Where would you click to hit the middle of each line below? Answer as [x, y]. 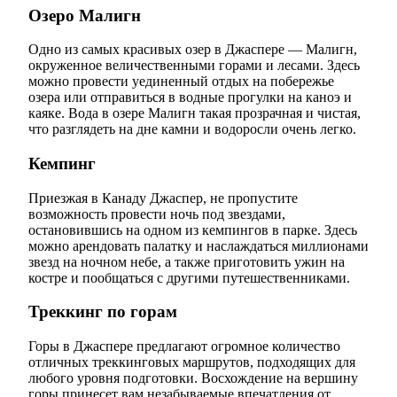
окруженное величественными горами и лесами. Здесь [194, 66]
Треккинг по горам [103, 312]
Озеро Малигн [85, 15]
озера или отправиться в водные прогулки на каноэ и [190, 97]
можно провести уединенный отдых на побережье [181, 82]
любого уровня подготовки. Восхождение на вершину [193, 378]
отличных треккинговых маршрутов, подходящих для [192, 362]
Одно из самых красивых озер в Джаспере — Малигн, [193, 50]
